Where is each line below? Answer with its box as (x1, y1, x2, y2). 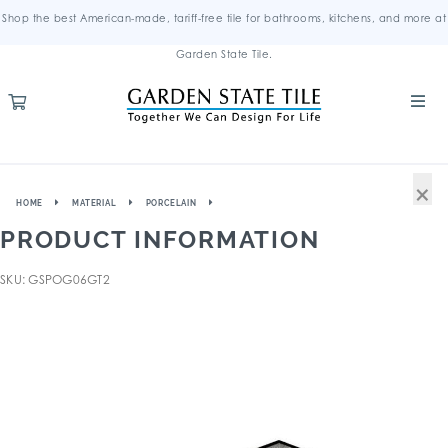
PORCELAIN (145, 198, 197, 208)
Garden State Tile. (175, 48, 273, 60)
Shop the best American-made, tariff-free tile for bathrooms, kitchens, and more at (2, 12, 446, 24)
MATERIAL (72, 198, 117, 208)
